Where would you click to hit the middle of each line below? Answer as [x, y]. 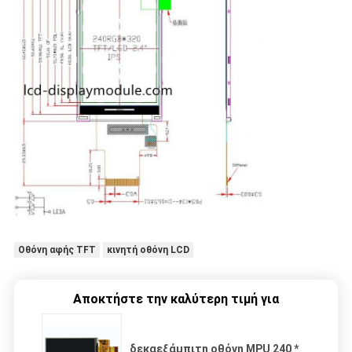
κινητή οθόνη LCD [148, 249]
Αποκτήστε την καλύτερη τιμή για [176, 299]
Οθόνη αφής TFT [57, 249]
